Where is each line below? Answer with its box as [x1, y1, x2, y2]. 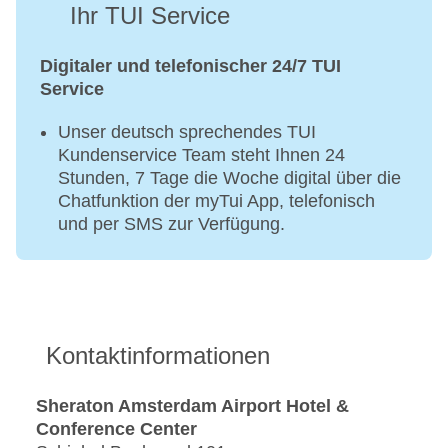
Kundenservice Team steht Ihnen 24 [58, 145, 345, 166]
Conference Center [36, 419, 197, 440]
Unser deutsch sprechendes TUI [58, 122, 316, 143]
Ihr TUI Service [70, 2, 230, 30]
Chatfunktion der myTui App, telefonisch [58, 191, 375, 212]
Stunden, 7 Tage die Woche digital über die [58, 168, 401, 189]
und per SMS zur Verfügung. [58, 214, 285, 235]
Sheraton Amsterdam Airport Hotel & [36, 396, 349, 417]
